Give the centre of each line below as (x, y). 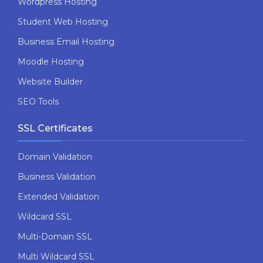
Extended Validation (58, 196)
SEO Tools (38, 101)
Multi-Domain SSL (55, 236)
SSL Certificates (55, 128)
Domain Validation (55, 156)
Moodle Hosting (51, 61)
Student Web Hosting (63, 21)
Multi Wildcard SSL (56, 256)
